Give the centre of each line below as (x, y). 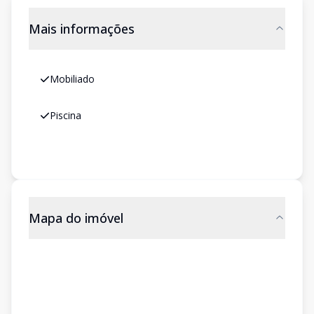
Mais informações (82, 29)
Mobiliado (72, 79)
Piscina (66, 115)
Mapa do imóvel (76, 218)
